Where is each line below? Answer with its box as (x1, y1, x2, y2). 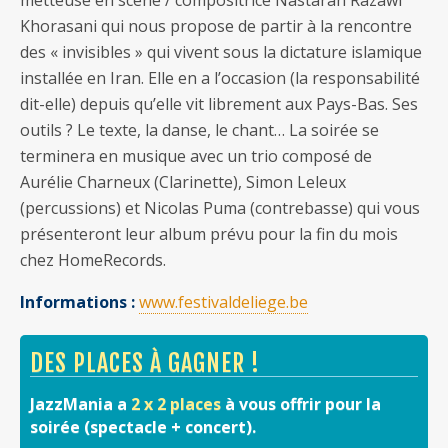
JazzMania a (30, 392, 131, 415)
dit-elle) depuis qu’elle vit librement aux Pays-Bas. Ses (20, 92, 418, 115)
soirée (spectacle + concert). (30, 415, 256, 438)
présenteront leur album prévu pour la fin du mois (20, 222, 398, 245)
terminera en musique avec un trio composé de (20, 144, 372, 167)
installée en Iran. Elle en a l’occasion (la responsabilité (20, 66, 420, 89)
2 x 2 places (131, 392, 221, 415)
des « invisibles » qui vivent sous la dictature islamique (20, 40, 422, 63)
